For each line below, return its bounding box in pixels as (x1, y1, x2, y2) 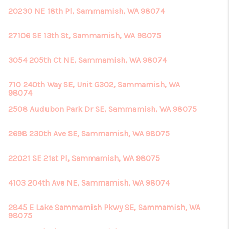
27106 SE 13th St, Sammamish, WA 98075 (8, 31, 161, 40)
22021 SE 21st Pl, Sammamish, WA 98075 (8, 153, 160, 163)
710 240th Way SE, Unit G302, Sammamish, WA (8, 80, 180, 89)
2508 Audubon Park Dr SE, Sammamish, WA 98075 (8, 104, 197, 114)
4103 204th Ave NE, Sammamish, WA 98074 (8, 178, 170, 188)
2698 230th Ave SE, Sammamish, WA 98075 (8, 129, 170, 139)
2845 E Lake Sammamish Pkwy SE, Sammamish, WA (8, 202, 200, 212)
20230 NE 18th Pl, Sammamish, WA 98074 (8, 6, 165, 16)
